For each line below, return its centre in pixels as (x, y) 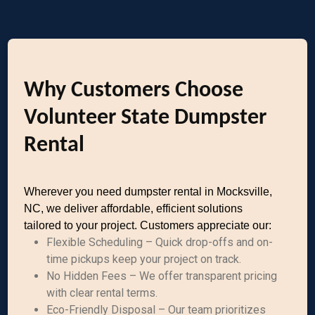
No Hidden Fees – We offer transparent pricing (162, 276)
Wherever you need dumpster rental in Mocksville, (148, 192)
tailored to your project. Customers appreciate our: (148, 225)
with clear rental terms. (102, 293)
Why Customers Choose (134, 91)
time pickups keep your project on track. (144, 259)
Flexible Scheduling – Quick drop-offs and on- (160, 242)
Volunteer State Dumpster (146, 118)
